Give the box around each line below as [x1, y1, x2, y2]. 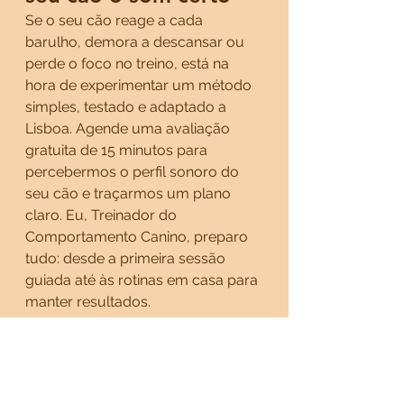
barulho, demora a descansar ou [25, 33, 248, 50]
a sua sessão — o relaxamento [25, 380, 232, 397]
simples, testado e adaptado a [25, 98, 230, 115]
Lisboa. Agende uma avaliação [25, 120, 234, 137]
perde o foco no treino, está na [25, 55, 233, 72]
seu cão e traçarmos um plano [25, 185, 234, 202]
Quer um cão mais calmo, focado [25, 336, 253, 353]
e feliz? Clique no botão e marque [25, 358, 252, 375]
